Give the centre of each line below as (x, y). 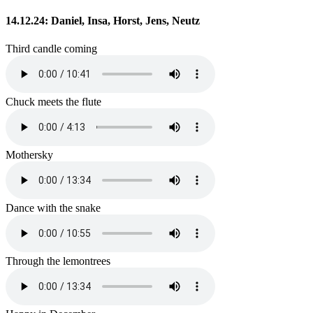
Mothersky (29, 154)
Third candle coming (51, 48)
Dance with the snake (53, 208)
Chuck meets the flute (53, 101)
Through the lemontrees (58, 261)
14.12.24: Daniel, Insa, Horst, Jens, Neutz (103, 21)
